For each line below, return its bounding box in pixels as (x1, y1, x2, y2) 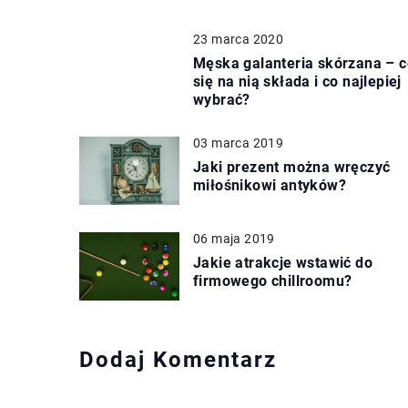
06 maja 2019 (193, 230, 275, 246)
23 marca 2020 (193, 31, 284, 46)
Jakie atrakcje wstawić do (193, 253, 372, 271)
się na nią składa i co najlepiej (193, 72, 402, 90)
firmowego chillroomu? (193, 271, 352, 290)
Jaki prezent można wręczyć (193, 158, 391, 176)
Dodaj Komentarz (79, 346, 277, 372)
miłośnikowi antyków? (193, 176, 346, 194)
